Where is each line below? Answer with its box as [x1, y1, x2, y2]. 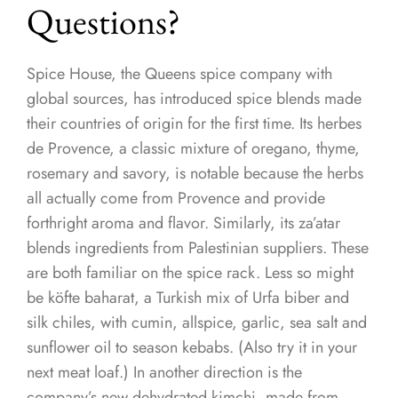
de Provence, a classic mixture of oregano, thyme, [27, 137, 360, 161]
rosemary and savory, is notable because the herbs [27, 162, 363, 186]
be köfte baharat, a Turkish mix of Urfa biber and [27, 286, 349, 310]
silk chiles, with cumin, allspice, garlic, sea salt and [27, 311, 367, 335]
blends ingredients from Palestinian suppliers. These [27, 236, 369, 260]
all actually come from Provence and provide [27, 187, 325, 211]
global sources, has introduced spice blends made [27, 87, 362, 111]
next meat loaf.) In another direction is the [27, 361, 302, 385]
